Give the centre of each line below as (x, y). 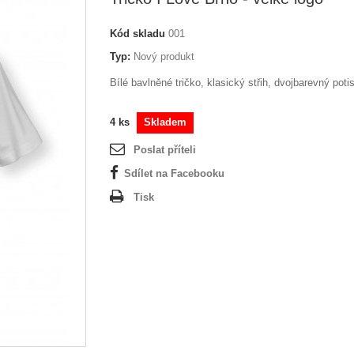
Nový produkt (164, 56)
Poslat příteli (165, 150)
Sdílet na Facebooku (174, 173)
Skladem (165, 122)
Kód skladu (137, 34)
